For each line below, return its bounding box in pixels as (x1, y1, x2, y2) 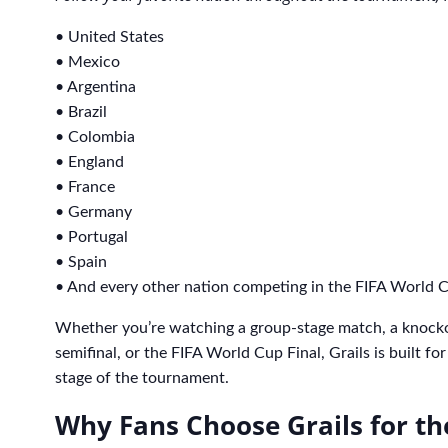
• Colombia (55, 128, 135, 145)
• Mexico (55, 53, 120, 70)
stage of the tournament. (55, 369, 229, 386)
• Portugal (55, 228, 128, 245)
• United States (55, 28, 164, 45)
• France (55, 178, 115, 195)
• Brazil (55, 103, 107, 120)
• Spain (55, 253, 107, 270)
